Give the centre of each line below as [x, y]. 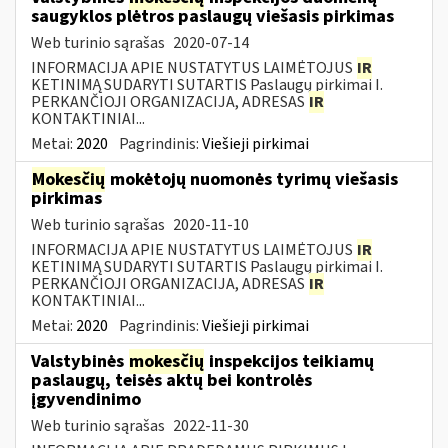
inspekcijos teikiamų [289, 361]
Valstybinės [79, 361]
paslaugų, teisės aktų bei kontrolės [171, 380]
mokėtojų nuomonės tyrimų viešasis [252, 179]
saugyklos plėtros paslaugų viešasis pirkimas [212, 16]
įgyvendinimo [86, 399]
